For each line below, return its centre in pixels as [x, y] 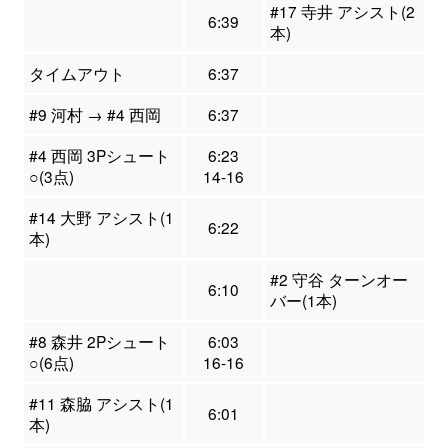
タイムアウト [76, 73]
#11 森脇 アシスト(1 [101, 403]
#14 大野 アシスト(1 [101, 217]
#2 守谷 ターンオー [338, 279]
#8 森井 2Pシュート [99, 341]
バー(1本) [303, 300]
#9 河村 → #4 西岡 [94, 114]
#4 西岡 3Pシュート [99, 155]
